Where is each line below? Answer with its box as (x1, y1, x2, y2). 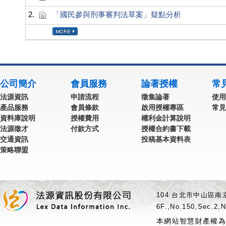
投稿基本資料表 (141, 135, 191, 143)
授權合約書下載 (141, 125, 191, 133)
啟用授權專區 (141, 103, 184, 111)
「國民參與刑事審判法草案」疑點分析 (52, 10, 181, 19)
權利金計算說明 (141, 114, 191, 122)
